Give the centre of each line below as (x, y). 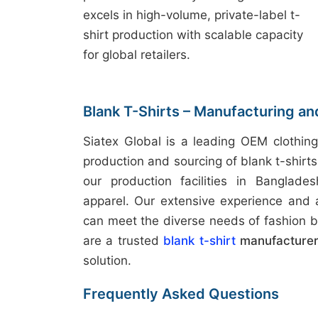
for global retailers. (137, 55)
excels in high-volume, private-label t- (192, 15)
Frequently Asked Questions (181, 294)
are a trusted (124, 241)
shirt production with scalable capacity (193, 35)
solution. (107, 261)
